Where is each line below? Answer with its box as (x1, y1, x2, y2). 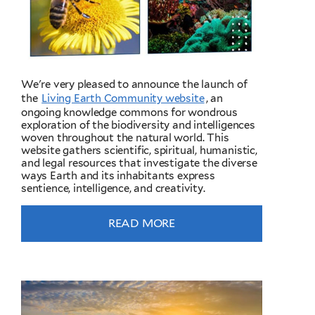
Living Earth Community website (41, 92, 205, 105)
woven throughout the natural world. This (21, 131, 229, 145)
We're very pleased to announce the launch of (21, 78, 247, 91)
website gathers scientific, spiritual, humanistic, (21, 144, 257, 157)
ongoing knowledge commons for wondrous (21, 106, 238, 120)
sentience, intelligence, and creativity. (21, 182, 205, 195)
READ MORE (108, 217, 176, 231)
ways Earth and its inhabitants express (21, 169, 215, 183)
